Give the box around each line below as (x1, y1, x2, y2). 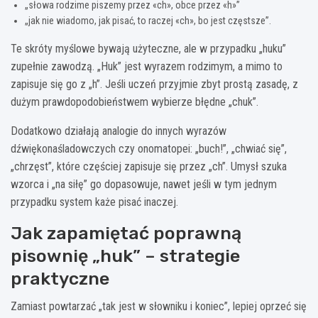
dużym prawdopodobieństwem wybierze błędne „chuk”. (11, 95, 258, 109)
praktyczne (11, 268, 109, 290)
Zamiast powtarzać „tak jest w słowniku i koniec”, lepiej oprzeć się (11, 300, 307, 314)
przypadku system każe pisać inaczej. (11, 195, 178, 209)
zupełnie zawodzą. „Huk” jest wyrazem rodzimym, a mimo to (11, 60, 283, 74)
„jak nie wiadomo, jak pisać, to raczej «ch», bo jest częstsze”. (25, 15, 271, 27)
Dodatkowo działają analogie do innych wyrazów (11, 124, 226, 138)
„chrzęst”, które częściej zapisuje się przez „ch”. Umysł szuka (11, 160, 287, 174)
